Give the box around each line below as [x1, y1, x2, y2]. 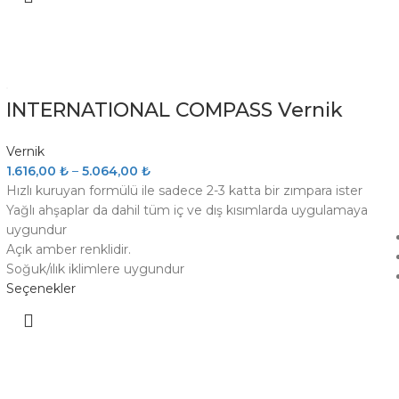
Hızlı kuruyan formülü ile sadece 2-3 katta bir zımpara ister [5, 183, 362, 199]
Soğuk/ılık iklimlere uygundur [5, 261, 184, 277]
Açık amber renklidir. [5, 241, 131, 257]
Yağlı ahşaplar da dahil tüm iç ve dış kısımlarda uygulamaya [5, 202, 368, 218]
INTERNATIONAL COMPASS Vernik [5, 98, 343, 122]
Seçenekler [5, 281, 76, 297]
